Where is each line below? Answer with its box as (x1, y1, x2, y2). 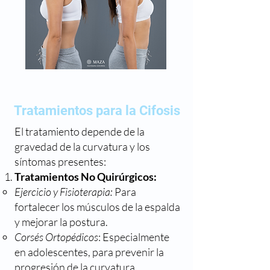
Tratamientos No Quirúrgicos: (14, 170, 157, 183)
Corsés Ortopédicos (14, 230, 98, 243)
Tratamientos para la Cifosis (14, 103, 180, 118)
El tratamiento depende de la (14, 125, 145, 138)
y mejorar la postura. (14, 215, 108, 228)
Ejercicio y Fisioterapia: (14, 185, 113, 198)
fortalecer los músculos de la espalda (14, 200, 180, 213)
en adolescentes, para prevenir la (14, 245, 164, 259)
